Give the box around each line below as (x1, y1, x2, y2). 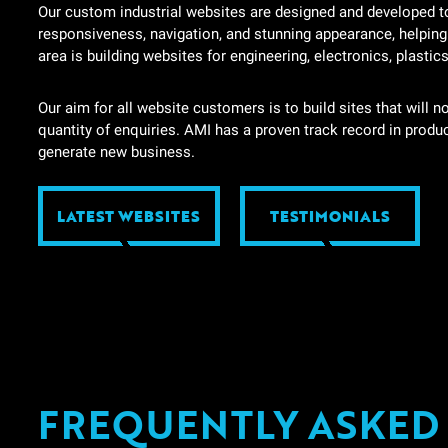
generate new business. (38, 143, 195, 161)
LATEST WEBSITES (57, 205, 201, 227)
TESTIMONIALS (269, 205, 390, 227)
